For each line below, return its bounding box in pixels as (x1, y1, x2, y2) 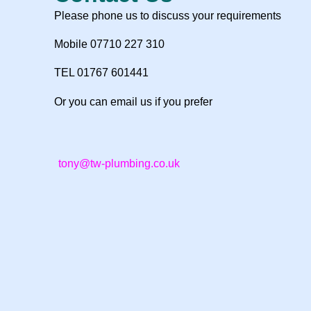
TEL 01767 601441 (54, 67, 149, 79)
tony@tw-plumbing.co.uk (58, 157, 180, 169)
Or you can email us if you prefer (54, 95, 212, 108)
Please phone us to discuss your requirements (54, 9, 281, 22)
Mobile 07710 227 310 (54, 38, 165, 51)
